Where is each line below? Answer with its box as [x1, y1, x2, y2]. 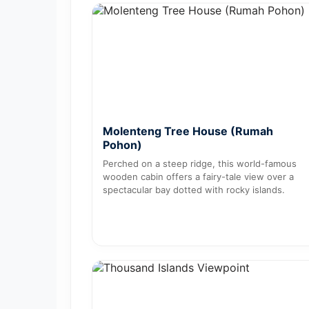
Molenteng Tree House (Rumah [103, 123, 273, 138]
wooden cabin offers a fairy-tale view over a [103, 170, 294, 182]
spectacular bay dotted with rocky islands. [103, 183, 285, 195]
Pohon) [103, 137, 142, 152]
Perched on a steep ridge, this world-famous [103, 157, 297, 169]
